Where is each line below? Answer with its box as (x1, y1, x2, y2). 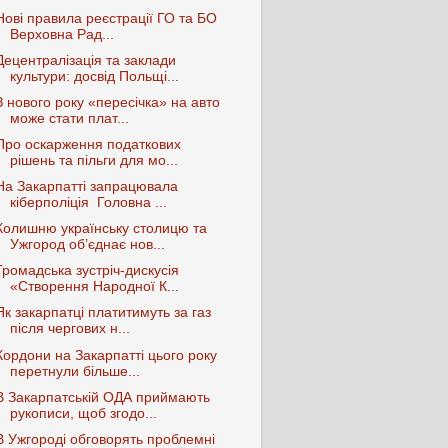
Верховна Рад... (9, 26, 114, 42)
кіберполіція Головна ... (9, 195, 167, 210)
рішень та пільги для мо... (9, 152, 178, 168)
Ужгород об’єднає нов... (9, 237, 165, 253)
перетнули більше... (9, 363, 140, 379)
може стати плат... (9, 110, 129, 126)
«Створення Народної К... (9, 279, 179, 295)
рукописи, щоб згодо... (9, 405, 157, 421)
